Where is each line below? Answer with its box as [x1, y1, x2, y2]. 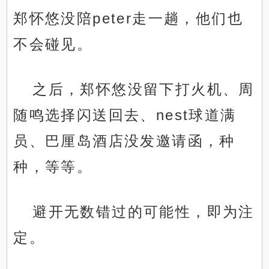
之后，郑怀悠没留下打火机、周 [32, 81, 255, 98]
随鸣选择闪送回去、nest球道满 [13, 107, 237, 124]
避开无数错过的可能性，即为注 [32, 204, 255, 220]
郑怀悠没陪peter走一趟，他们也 [13, 10, 244, 27]
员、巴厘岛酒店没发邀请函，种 [13, 133, 235, 150]
